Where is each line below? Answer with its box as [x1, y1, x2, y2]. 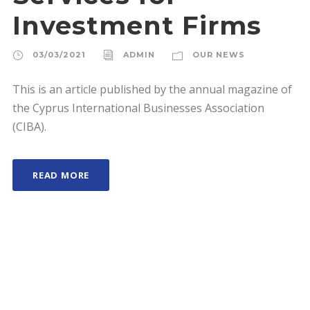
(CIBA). [12, 119, 46, 134]
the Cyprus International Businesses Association [12, 100, 264, 116]
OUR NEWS [192, 50, 245, 60]
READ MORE [33, 169, 90, 181]
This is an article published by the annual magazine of [12, 82, 292, 97]
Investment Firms [12, 10, 262, 41]
